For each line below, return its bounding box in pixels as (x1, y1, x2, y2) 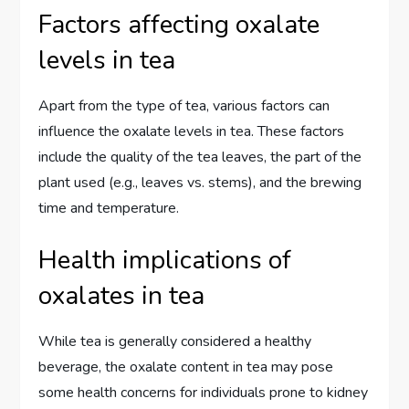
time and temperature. (38, 198, 180, 219)
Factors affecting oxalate (38, 7, 320, 43)
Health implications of (38, 243, 292, 278)
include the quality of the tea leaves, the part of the (38, 147, 362, 168)
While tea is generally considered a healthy (38, 331, 312, 352)
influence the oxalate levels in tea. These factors (38, 121, 345, 142)
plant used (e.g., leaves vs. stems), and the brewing (38, 173, 362, 194)
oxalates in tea (38, 278, 205, 314)
